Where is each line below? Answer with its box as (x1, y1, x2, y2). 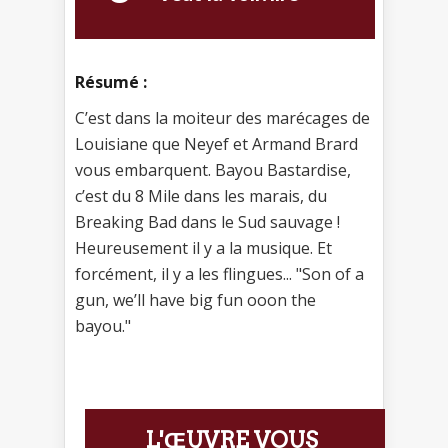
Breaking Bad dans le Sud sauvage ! (75, 210, 340, 233)
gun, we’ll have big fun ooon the (75, 288, 316, 311)
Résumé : (75, 70, 147, 93)
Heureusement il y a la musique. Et (75, 236, 332, 259)
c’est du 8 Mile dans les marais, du (75, 184, 327, 207)
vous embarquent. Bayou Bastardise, (75, 158, 351, 181)
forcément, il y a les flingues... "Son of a (75, 262, 364, 285)
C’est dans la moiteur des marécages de (75, 106, 370, 129)
